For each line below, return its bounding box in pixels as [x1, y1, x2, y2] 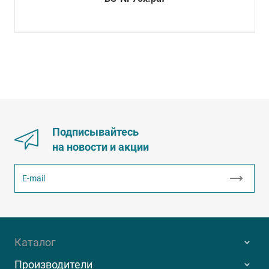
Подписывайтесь [52, 125, 139, 139]
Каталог [14, 236, 56, 249]
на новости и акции [52, 141, 149, 154]
